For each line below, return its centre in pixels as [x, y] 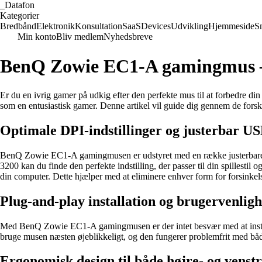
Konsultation [99, 26]
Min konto [37, 37]
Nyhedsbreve [128, 37]
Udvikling [189, 26]
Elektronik [56, 26]
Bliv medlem [80, 37]
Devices [156, 26]
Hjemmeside [231, 26]
